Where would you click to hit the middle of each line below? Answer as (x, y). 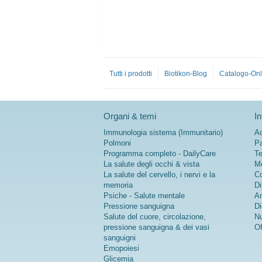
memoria (118, 185)
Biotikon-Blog (186, 74)
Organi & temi (130, 116)
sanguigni (120, 238)
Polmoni (117, 143)
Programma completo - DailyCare (160, 154)
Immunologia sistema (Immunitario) (163, 133)
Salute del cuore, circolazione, (155, 217)
